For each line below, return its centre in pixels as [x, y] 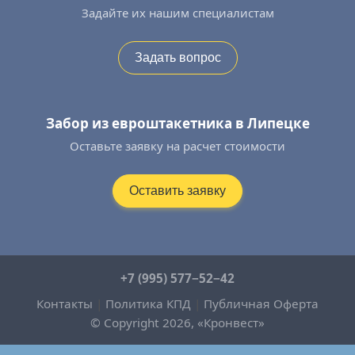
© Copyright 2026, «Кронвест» [177, 323]
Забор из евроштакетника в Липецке [177, 124]
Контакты [65, 304]
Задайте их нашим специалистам [177, 13]
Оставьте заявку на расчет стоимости [177, 146]
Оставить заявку [177, 191]
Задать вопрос [177, 58]
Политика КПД [148, 304]
